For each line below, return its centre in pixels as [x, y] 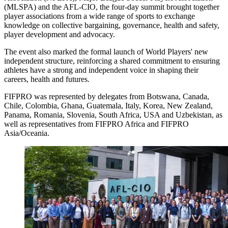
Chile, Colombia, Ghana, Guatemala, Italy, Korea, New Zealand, [108, 105]
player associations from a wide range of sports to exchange [99, 16]
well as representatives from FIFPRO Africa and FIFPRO [96, 124]
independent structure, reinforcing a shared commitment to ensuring [112, 61]
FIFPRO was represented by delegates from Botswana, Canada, [107, 96]
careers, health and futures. [47, 79]
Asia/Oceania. [27, 133]
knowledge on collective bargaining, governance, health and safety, [112, 25]
